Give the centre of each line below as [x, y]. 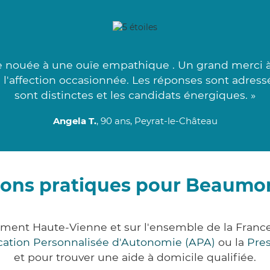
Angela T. [74, 121]
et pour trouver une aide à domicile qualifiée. [135, 257]
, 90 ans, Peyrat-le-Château [157, 121]
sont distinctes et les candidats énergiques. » [135, 95]
